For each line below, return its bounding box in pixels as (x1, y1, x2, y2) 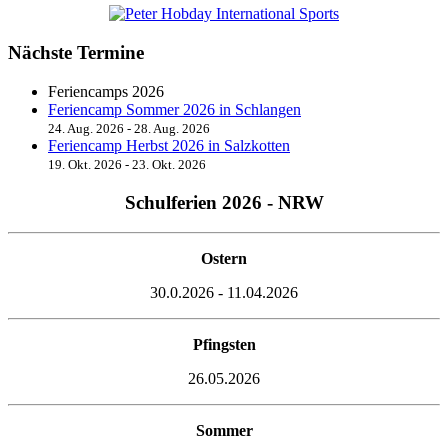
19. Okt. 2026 (48, 156, 122, 172)
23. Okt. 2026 (132, 156, 206, 172)
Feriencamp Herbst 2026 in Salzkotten (48, 136, 290, 154)
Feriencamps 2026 (48, 82, 164, 100)
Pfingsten (192, 336, 256, 354)
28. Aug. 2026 (134, 120, 210, 136)
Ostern (201, 250, 247, 268)
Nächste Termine (8, 42, 144, 64)
